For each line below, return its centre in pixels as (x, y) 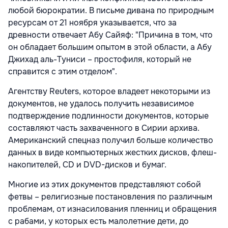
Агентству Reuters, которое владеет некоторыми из (109, 91)
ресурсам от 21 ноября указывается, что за (92, 22)
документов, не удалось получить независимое (101, 103)
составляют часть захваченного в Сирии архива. (104, 128)
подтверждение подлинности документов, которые (108, 116)
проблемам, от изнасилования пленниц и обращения (112, 209)
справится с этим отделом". (63, 71)
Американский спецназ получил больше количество (111, 140)
